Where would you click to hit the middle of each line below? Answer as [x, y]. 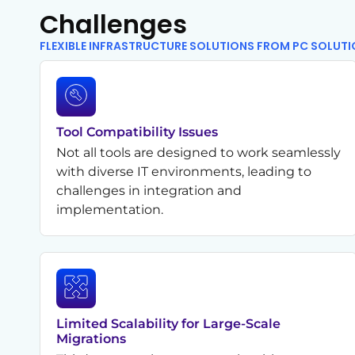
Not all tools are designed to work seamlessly [198, 152]
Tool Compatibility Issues [137, 132]
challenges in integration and [149, 190]
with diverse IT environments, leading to [184, 171]
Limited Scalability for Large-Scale [168, 323]
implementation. [110, 209]
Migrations [91, 338]
